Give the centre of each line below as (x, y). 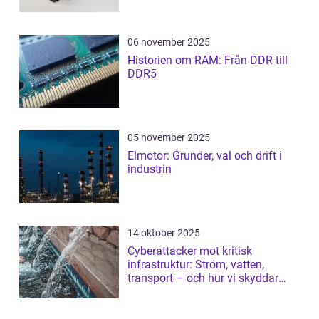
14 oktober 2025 (164, 233)
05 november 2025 (169, 138)
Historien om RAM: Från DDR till (208, 61)
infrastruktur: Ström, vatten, (196, 265)
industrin (150, 169)
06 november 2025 (169, 42)
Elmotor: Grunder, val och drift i (205, 156)
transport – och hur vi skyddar (203, 278)
